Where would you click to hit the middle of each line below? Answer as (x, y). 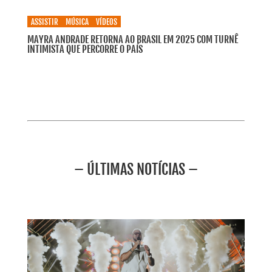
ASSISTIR (44, 22)
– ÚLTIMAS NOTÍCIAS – (136, 170)
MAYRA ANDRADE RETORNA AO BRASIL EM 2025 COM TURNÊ (132, 40)
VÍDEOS (106, 22)
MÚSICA (77, 22)
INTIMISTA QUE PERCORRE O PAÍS (85, 49)
